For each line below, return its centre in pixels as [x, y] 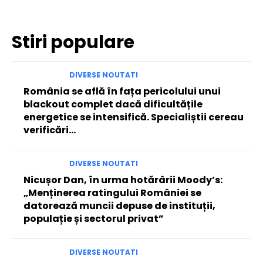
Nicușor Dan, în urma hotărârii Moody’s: [123, 180]
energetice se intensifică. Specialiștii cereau [134, 117]
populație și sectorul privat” [94, 219]
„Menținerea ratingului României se [112, 193]
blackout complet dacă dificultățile [113, 104]
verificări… [50, 130]
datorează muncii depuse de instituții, [119, 206]
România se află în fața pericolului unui [122, 92]
